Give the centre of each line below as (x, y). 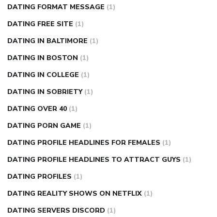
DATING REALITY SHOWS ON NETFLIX (75, 194)
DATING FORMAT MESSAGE (56, 7)
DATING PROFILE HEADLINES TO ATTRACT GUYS (94, 160)
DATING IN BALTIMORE (47, 41)
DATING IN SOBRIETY (45, 92)
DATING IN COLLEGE (43, 75)
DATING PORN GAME (44, 126)
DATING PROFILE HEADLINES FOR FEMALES (84, 143)
